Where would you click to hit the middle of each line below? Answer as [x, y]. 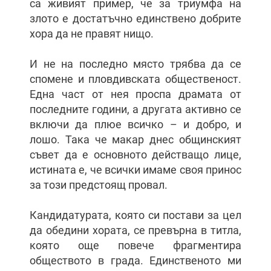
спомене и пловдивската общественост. [135, 79]
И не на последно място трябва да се [135, 64]
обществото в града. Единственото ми [135, 260]
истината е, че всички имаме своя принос [135, 170]
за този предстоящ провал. [99, 185]
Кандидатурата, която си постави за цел [135, 215]
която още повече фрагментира [135, 245]
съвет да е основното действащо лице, [135, 155]
